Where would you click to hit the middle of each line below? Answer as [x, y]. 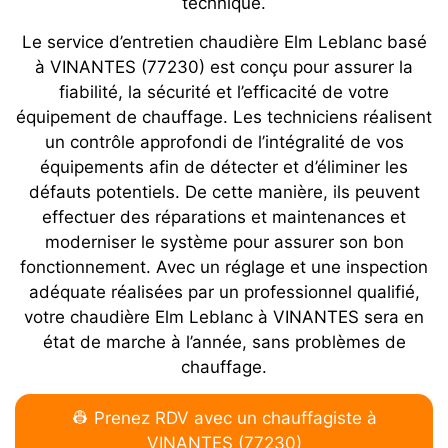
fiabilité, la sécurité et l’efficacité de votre [224, 92]
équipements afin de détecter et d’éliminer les [224, 167]
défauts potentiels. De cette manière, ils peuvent [224, 192]
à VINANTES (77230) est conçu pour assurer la [224, 67]
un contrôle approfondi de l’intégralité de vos [224, 142]
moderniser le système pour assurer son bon [224, 242]
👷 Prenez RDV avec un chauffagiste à [224, 418]
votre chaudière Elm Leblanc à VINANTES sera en [224, 317]
